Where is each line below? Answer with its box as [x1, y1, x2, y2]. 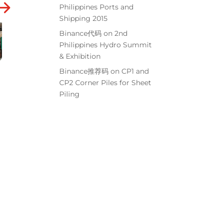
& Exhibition [59, 51, 101, 61]
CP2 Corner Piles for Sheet [59, 78, 152, 87]
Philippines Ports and [59, 2, 134, 11]
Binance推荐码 [59, 66, 109, 76]
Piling [59, 89, 80, 99]
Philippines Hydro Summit [59, 40, 152, 49]
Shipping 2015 [59, 13, 108, 23]
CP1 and [121, 66, 149, 76]
